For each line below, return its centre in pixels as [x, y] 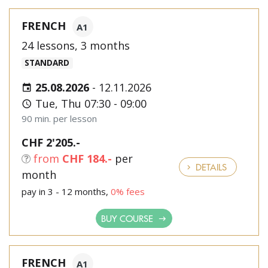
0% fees [128, 191]
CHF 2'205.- [51, 142]
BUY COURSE [128, 218]
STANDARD [47, 63]
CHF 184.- [87, 159]
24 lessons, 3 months [76, 45]
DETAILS [210, 167]
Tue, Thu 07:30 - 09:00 [89, 103]
